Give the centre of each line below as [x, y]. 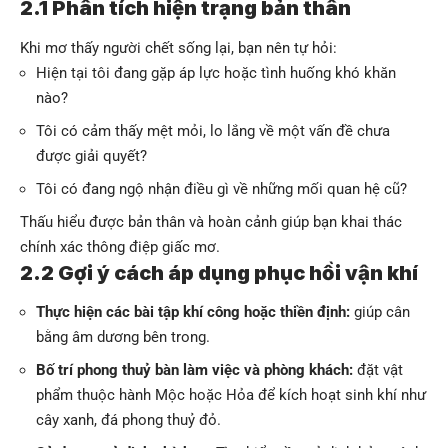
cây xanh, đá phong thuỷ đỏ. [128, 419]
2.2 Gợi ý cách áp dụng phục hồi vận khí [219, 272]
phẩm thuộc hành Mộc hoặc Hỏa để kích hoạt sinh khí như [231, 394]
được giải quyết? [91, 155]
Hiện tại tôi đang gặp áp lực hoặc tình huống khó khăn [216, 72]
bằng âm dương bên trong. [123, 336]
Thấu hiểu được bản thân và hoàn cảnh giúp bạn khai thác [211, 221]
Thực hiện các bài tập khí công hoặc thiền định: [193, 311]
